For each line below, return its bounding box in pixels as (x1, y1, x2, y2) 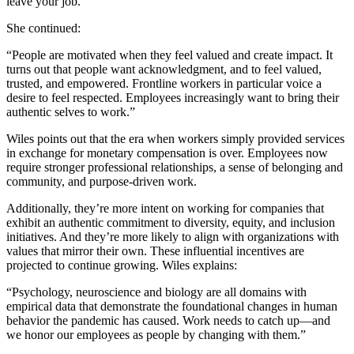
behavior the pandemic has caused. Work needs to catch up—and (6, 314, 330, 328)
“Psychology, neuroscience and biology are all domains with (6, 285, 307, 299)
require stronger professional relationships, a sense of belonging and (6, 160, 343, 175)
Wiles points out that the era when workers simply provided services (6, 132, 345, 146)
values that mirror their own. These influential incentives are (6, 244, 304, 258)
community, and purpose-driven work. (6, 175, 197, 189)
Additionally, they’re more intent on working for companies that (6, 201, 324, 216)
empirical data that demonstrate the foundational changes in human (6, 299, 337, 314)
